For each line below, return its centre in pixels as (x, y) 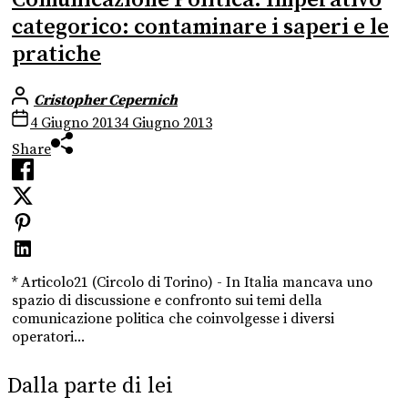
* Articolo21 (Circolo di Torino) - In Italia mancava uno (192, 282)
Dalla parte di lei (90, 386)
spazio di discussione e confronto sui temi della (167, 300)
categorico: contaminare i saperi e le (200, 27)
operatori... (48, 337)
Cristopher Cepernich (106, 100)
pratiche (56, 54)
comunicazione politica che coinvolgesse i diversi (173, 318)
